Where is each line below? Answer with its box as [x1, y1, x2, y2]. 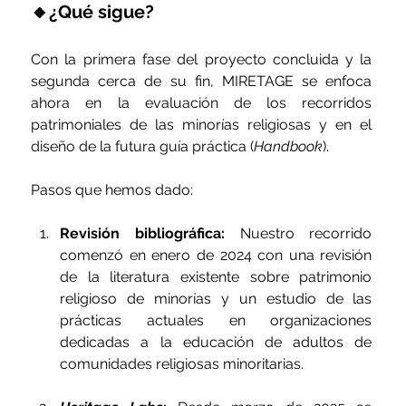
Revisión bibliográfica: [60, 225, 225, 243]
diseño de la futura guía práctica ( [31, 138, 255, 156]
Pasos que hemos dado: [31, 181, 194, 199]
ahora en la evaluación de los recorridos [31, 94, 372, 112]
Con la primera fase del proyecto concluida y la [31, 51, 372, 69]
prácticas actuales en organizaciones [60, 312, 372, 330]
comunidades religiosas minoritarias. [60, 355, 304, 373]
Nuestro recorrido [224, 225, 372, 243]
